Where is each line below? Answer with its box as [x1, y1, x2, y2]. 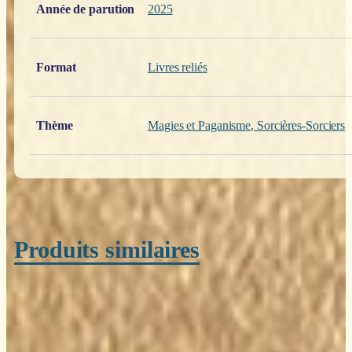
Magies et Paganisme [148, 118, 251, 132]
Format [36, 60, 76, 74]
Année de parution [36, 2, 135, 16]
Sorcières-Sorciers [256, 118, 346, 132]
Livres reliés [148, 60, 207, 74]
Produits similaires [14, 236, 200, 263]
